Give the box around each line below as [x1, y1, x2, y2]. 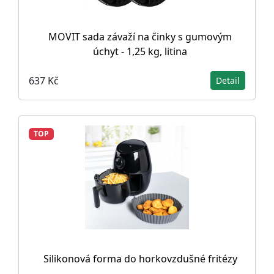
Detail [216, 75, 240, 86]
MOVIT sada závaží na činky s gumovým [48, 30, 232, 43]
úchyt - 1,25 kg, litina [93, 45, 187, 58]
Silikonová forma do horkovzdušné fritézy [43, 252, 237, 265]
